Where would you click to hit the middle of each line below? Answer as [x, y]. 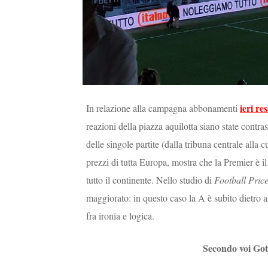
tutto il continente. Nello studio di [150, 180]
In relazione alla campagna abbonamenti [163, 108]
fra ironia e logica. [122, 216]
